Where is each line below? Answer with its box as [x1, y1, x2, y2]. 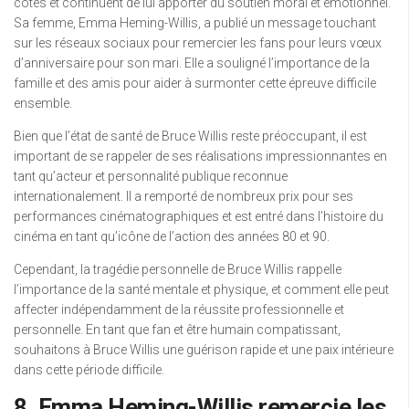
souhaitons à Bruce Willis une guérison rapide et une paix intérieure [14, 342, 393, 358]
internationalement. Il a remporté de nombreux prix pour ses [14, 189, 353, 204]
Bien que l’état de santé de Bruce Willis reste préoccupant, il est [14, 129, 367, 144]
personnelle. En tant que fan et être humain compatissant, [14, 322, 341, 338]
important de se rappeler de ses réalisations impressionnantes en [14, 149, 387, 164]
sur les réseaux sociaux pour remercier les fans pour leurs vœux [14, 36, 382, 51]
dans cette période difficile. [14, 362, 164, 378]
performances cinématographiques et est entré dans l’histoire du [14, 209, 383, 225]
